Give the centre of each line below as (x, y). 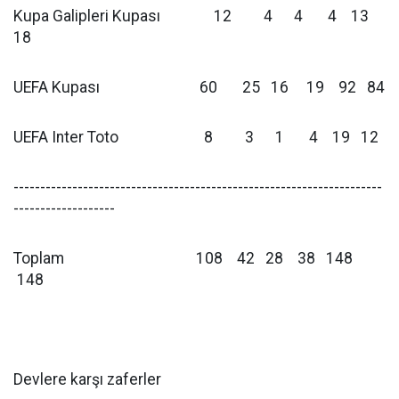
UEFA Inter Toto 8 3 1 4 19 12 (196, 137)
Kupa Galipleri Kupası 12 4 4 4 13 (195, 16)
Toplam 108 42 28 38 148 (185, 258)
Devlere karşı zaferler (87, 379)
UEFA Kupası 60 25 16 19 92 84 (199, 87)
